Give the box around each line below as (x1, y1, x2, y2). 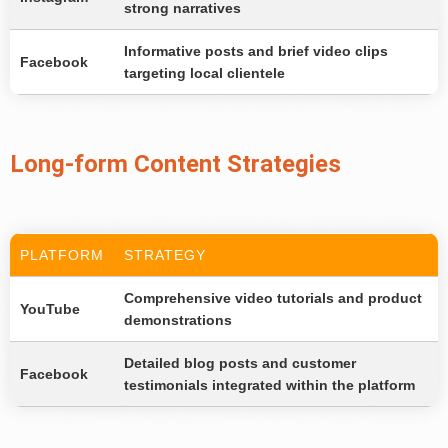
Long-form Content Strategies (10, 150, 341, 179)
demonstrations (124, 312, 232, 329)
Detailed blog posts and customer (124, 355, 356, 372)
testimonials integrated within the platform (124, 377, 415, 394)
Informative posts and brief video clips (124, 43, 388, 60)
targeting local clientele (124, 65, 285, 82)
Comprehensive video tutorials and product (124, 290, 422, 307)
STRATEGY (124, 247, 206, 264)
